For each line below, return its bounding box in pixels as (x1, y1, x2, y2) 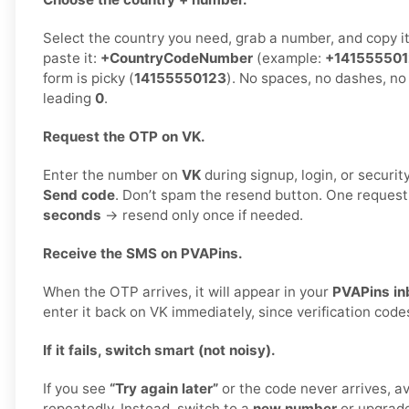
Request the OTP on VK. (43, 128, 205, 146)
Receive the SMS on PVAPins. (43, 245, 243, 263)
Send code (43, 186, 115, 204)
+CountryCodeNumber (100, 49, 253, 68)
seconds (43, 206, 101, 225)
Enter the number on (43, 166, 182, 184)
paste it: (43, 49, 100, 68)
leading (43, 89, 95, 108)
